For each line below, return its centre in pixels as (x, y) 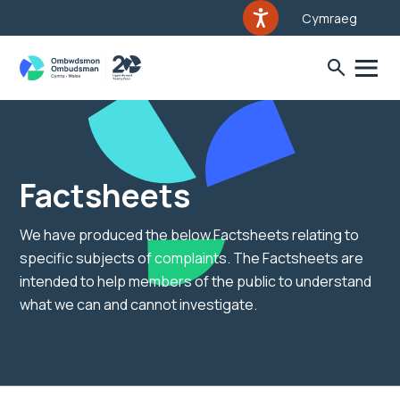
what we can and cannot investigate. (138, 304)
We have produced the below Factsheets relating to (189, 235)
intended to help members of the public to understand (196, 281)
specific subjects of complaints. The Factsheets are (192, 258)
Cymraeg (329, 18)
